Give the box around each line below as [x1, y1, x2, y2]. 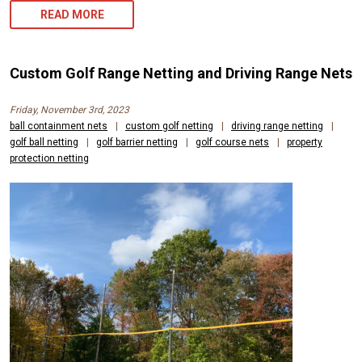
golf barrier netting [96, 136, 178, 148]
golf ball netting [10, 136, 78, 148]
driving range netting [231, 120, 323, 132]
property [287, 136, 322, 148]
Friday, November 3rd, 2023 [10, 103, 129, 116]
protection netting [10, 152, 89, 164]
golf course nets [196, 136, 269, 148]
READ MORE [40, 7, 104, 21]
